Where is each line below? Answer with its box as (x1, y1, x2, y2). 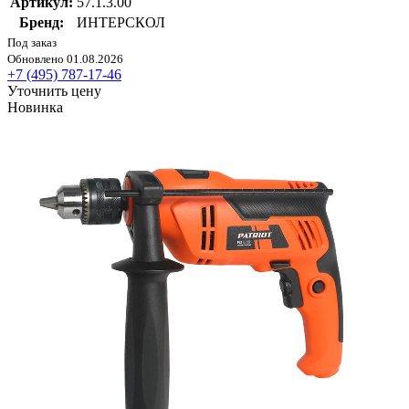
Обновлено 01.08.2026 (7, 52, 123, 67)
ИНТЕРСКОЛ (77, 15, 165, 31)
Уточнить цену (7, 83, 101, 100)
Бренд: (19, 15, 64, 31)
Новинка (7, 100, 63, 116)
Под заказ (7, 36, 57, 50)
